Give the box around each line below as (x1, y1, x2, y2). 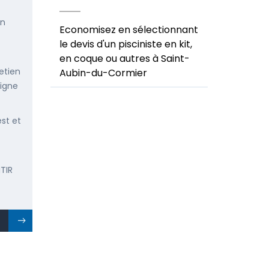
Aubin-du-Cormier (59, 66, 147, 80)
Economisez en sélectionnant (59, 23, 198, 37)
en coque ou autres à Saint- (59, 52, 190, 65)
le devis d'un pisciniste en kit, (59, 37, 192, 51)
